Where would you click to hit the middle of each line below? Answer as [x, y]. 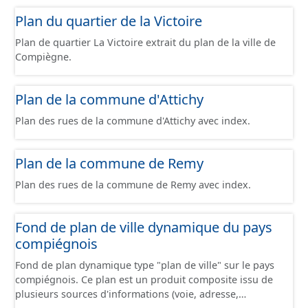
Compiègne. [43, 57]
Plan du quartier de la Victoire [109, 21]
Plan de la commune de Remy [109, 163]
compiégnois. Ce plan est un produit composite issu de [144, 279]
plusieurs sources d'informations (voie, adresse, [127, 294]
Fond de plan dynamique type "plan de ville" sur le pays [145, 265]
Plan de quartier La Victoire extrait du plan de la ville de [145, 42]
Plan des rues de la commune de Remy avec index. [133, 185]
